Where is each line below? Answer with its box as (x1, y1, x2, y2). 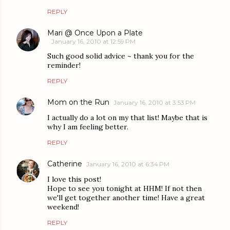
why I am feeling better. (47, 122, 128, 132)
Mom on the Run (47, 98, 109, 107)
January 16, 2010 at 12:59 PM (51, 37, 136, 46)
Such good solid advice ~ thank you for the (47, 51, 194, 61)
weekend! (47, 202, 79, 212)
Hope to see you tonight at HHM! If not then (47, 184, 202, 194)
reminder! (47, 61, 81, 70)
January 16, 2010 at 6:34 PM (86, 160, 169, 168)
